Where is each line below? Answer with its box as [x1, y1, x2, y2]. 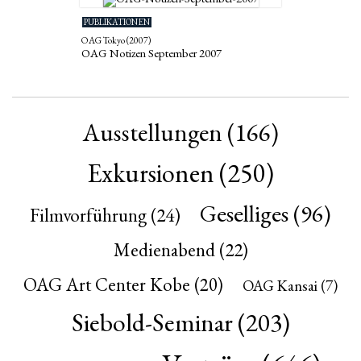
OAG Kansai [243, 275, 317, 296]
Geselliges [200, 197, 288, 229]
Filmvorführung [30, 201, 147, 227]
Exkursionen [87, 155, 214, 190]
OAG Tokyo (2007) [81, 33, 151, 46]
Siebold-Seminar [71, 305, 233, 338]
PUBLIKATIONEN [84, 15, 151, 27]
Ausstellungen [82, 115, 222, 148]
